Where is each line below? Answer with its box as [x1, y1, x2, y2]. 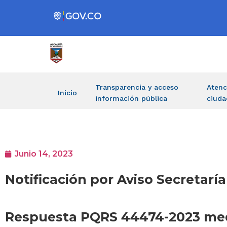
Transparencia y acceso [95, 83, 178, 91]
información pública [95, 94, 167, 102]
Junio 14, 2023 [15, 149, 73, 159]
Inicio [58, 89, 77, 97]
